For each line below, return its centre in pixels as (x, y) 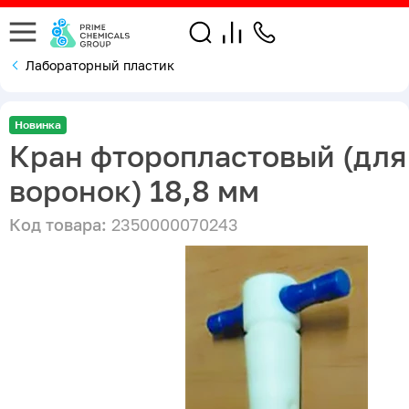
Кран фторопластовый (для (208, 156)
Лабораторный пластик (100, 65)
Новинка (38, 124)
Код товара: (58, 224)
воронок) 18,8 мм (134, 190)
